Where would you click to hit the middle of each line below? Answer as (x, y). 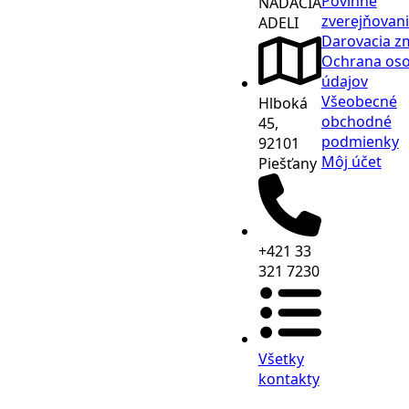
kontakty (288, 379)
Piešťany (287, 164)
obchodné (356, 121)
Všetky (281, 359)
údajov (344, 81)
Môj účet (351, 162)
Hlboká (283, 104)
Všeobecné (359, 101)
